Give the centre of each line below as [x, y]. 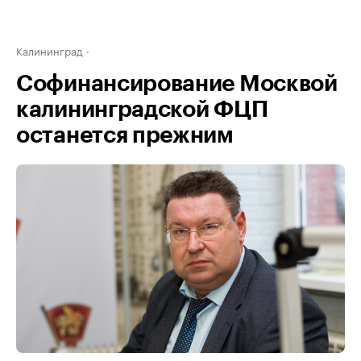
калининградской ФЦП [142, 110]
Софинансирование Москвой [177, 84]
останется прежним [125, 135]
